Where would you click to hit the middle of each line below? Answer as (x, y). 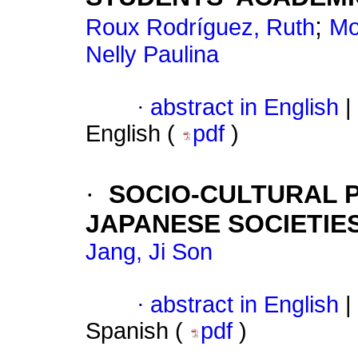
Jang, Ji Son (149, 252)
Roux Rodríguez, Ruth (200, 28)
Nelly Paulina (152, 55)
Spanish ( (137, 331)
